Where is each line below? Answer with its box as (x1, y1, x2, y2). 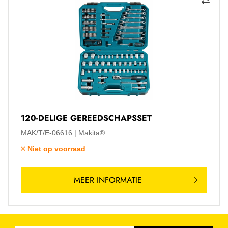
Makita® (78, 129, 105, 137)
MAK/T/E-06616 (21, 129, 72, 137)
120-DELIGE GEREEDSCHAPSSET (21, 112, 152, 124)
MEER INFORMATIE (73, 174, 142, 186)
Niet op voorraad (27, 145, 85, 153)
